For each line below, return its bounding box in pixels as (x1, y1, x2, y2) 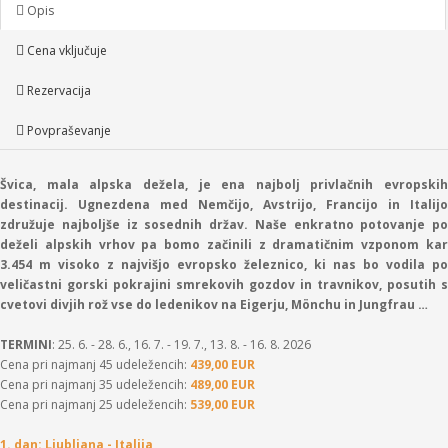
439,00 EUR (190, 355, 255, 373)
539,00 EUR (190, 395, 255, 413)
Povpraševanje (24, 121, 111, 139)
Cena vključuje (24, 41, 107, 59)
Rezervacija (24, 81, 91, 99)
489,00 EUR (190, 375, 255, 393)
